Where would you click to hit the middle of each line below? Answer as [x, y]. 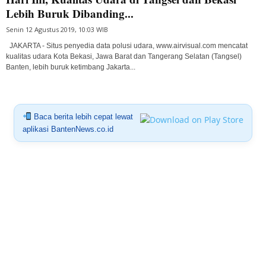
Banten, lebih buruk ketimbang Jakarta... [71, 67]
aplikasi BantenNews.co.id [68, 129]
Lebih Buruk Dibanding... [70, 13]
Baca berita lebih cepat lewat [82, 116]
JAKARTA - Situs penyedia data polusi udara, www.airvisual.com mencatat [127, 45]
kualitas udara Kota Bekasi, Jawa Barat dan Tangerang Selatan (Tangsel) [124, 56]
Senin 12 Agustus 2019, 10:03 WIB [57, 29]
